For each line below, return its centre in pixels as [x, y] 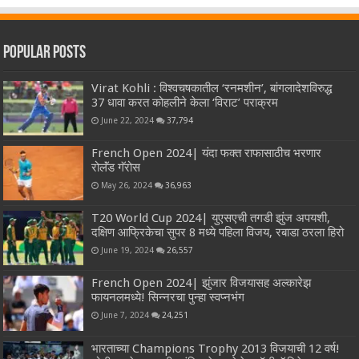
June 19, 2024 [128, 250]
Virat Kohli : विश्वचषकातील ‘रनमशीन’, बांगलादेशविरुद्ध [212, 88]
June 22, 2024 [128, 120]
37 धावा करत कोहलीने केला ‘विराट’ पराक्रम [185, 102]
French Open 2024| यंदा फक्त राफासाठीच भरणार [207, 153]
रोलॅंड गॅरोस [116, 168]
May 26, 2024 [127, 186]
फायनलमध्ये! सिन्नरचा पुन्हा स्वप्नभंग [168, 298]
